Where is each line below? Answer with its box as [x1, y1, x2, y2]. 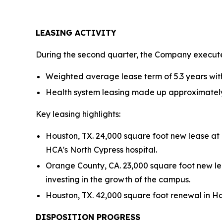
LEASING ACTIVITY [36, 27, 116, 38]
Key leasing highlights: [36, 109, 120, 119]
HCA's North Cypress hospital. [46, 144, 157, 155]
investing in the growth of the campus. [46, 174, 190, 184]
